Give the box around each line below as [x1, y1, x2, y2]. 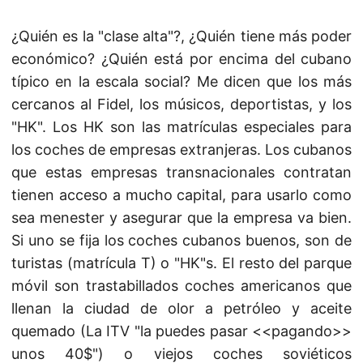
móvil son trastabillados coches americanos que [11, 277, 352, 294]
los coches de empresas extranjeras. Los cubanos [11, 141, 352, 158]
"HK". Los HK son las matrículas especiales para [11, 118, 352, 135]
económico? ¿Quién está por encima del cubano [11, 50, 352, 67]
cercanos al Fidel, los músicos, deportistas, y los [11, 96, 352, 113]
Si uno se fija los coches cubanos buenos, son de [11, 232, 352, 249]
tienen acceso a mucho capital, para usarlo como [11, 186, 352, 203]
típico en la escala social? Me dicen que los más [11, 73, 352, 90]
